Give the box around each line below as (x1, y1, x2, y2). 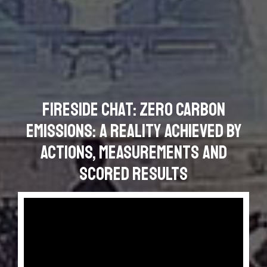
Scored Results (79, 162, 188, 185)
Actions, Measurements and (40, 141, 227, 164)
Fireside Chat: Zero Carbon (42, 98, 225, 121)
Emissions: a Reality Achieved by (26, 119, 241, 142)
